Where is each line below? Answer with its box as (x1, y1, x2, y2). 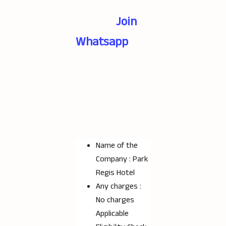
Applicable (96, 208, 129, 219)
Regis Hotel (96, 167, 135, 179)
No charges (96, 194, 134, 206)
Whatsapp (76, 33, 128, 50)
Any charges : (96, 181, 141, 192)
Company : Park (96, 153, 148, 165)
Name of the (96, 140, 138, 151)
